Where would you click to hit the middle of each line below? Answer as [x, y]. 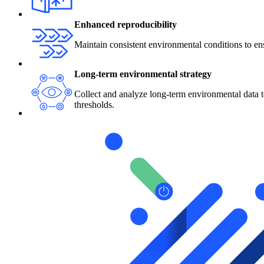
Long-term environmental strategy [143, 74]
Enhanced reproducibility [126, 24]
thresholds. [94, 104]
